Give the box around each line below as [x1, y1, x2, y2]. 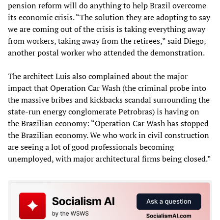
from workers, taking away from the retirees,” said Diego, [8, 35, 206, 46]
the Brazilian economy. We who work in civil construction [8, 129, 209, 140]
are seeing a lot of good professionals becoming [8, 141, 174, 152]
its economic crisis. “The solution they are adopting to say [8, 11, 210, 23]
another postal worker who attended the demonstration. [8, 47, 205, 58]
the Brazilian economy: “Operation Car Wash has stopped [8, 117, 209, 129]
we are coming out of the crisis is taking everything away [8, 23, 205, 34]
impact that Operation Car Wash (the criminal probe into [8, 82, 206, 93]
